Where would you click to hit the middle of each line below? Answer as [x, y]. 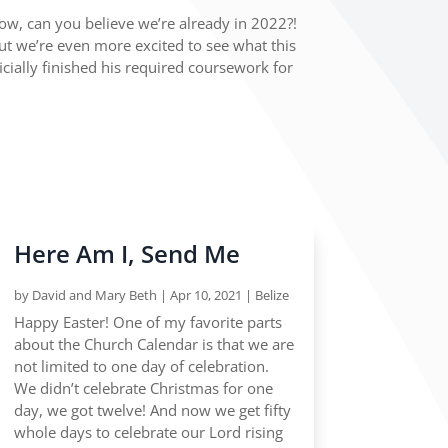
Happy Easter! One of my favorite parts [147, 322]
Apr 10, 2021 [205, 295]
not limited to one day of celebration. [141, 366]
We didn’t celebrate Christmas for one [143, 388]
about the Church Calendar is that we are [153, 344]
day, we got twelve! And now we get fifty [152, 410]
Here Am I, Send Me [126, 254]
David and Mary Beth [94, 295]
